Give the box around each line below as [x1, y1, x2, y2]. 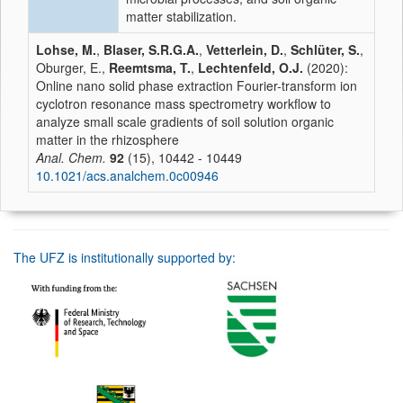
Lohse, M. [36, 40, 96, 58]
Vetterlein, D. [206, 40, 283, 58]
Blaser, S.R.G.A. [103, 40, 199, 58]
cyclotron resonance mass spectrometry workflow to [36, 94, 331, 112]
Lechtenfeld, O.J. [198, 58, 303, 76]
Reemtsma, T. [109, 58, 191, 76]
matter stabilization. [126, 7, 237, 25]
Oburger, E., [36, 58, 109, 76]
